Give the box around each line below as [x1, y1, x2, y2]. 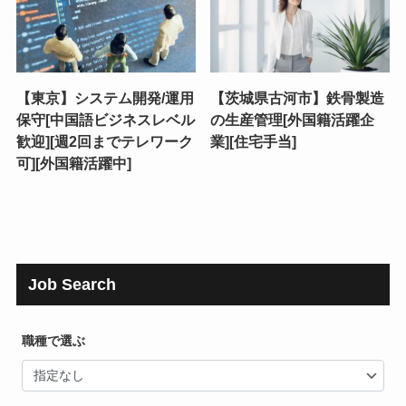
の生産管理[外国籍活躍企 [210, 111, 375, 129]
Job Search [28, 275, 117, 295]
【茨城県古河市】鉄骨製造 [210, 90, 385, 107]
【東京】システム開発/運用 [15, 90, 194, 107]
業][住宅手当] [210, 133, 297, 150]
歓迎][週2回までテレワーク [15, 133, 193, 150]
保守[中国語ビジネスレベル [15, 111, 195, 129]
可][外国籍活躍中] [15, 155, 131, 172]
